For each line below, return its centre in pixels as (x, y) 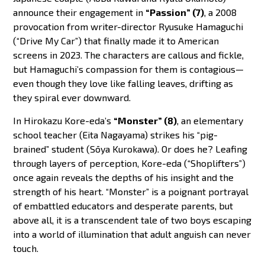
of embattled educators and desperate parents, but (123, 205)
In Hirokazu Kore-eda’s (64, 120)
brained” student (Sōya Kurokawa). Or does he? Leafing (130, 148)
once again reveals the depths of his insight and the (124, 177)
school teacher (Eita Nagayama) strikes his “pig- (116, 134)
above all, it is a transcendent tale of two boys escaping (132, 219)
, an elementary (210, 120)
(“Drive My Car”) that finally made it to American (116, 41)
